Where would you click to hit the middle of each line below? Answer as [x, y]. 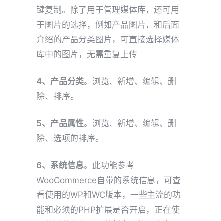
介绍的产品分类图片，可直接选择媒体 [108, 40]
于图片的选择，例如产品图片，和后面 [108, 25]
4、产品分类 [60, 82]
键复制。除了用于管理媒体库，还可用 [108, 10]
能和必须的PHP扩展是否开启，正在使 [108, 210]
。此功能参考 [109, 166]
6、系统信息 [60, 166]
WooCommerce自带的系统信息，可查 [109, 180]
